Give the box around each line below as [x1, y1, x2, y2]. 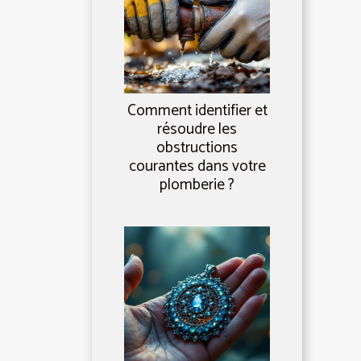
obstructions [156, 135, 238, 161]
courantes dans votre [128, 154, 266, 180]
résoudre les [157, 117, 237, 143]
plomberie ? [160, 172, 234, 198]
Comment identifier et [127, 98, 268, 124]
